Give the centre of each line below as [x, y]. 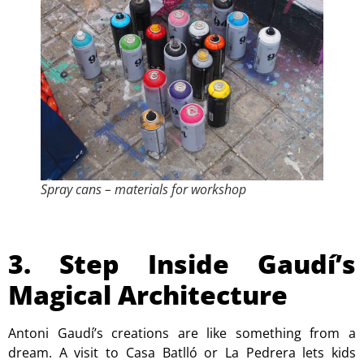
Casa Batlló [161, 352]
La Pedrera [260, 352]
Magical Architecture [148, 294]
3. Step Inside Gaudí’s [182, 263]
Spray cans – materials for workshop [143, 189]
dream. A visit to [67, 352]
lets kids [326, 352]
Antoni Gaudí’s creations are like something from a [182, 333]
